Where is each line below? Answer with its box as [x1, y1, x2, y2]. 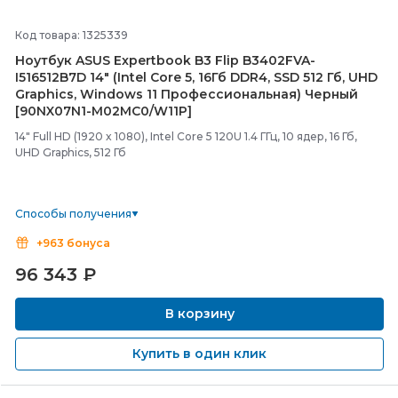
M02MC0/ [92, 103, 154, 119]
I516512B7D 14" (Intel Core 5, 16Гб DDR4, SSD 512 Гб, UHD [15, 69, 378, 85]
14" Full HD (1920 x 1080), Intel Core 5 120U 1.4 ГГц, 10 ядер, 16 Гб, [15, 130, 357, 143]
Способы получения [15, 207, 131, 220]
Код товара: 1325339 [15, 28, 128, 42]
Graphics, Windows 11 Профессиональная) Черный [15, 86, 358, 102]
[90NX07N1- [15, 103, 92, 119]
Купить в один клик [132, 346, 267, 362]
